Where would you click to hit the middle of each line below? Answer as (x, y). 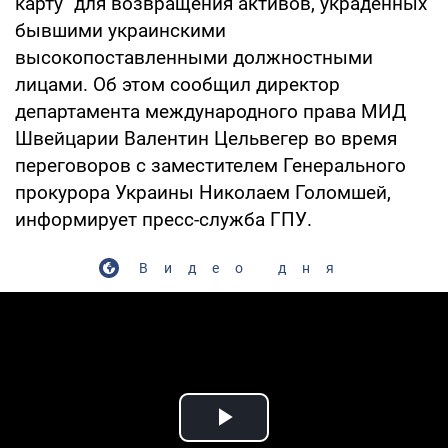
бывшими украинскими (120, 30)
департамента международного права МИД (210, 111)
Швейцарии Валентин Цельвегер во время (206, 138)
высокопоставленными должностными (194, 57)
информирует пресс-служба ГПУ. (163, 219)
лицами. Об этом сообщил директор (177, 84)
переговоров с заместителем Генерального (210, 165)
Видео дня (244, 267)
